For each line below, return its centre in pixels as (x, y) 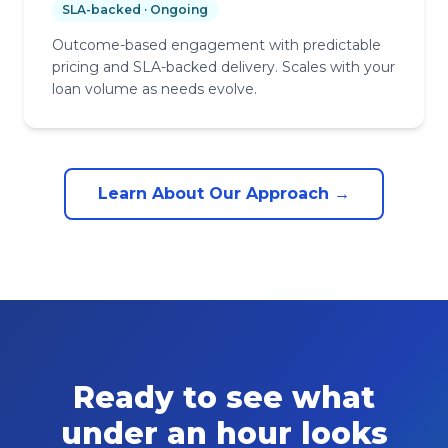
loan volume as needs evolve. (154, 88)
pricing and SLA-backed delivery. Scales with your (223, 66)
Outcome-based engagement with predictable (216, 44)
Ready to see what (224, 397)
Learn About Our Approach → (224, 193)
